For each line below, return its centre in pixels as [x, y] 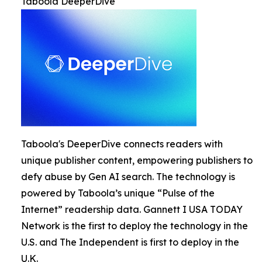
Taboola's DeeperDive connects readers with [122, 144]
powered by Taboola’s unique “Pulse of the [118, 193]
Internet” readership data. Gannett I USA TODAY [132, 209]
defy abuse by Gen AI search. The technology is [128, 177]
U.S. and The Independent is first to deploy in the [130, 242]
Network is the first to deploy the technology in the [135, 226]
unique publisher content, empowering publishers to [137, 160]
